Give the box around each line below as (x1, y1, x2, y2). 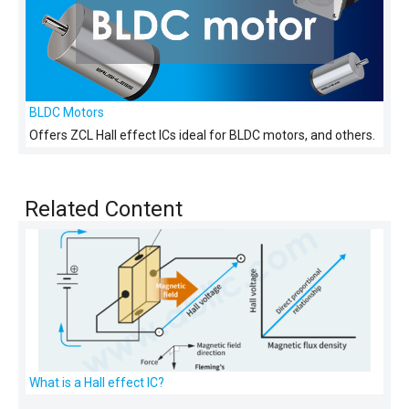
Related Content (25, 196, 184, 223)
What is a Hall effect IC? (29, 374, 165, 390)
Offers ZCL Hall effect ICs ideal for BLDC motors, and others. (29, 128, 376, 143)
